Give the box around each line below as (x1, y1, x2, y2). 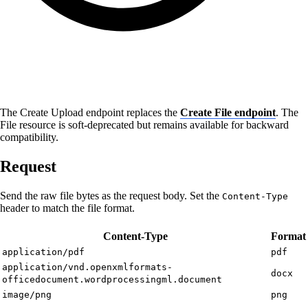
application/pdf (2, 246, 85, 257)
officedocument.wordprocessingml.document (2, 274, 222, 285)
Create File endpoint (180, 106, 276, 118)
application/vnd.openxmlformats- (2, 261, 173, 272)
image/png (2, 289, 52, 300)
